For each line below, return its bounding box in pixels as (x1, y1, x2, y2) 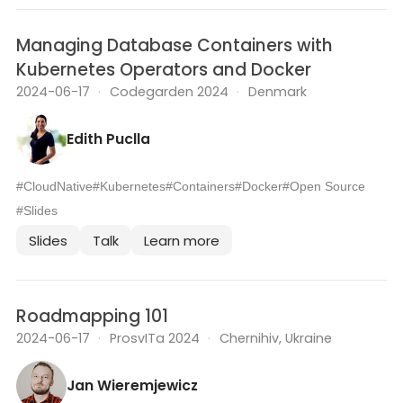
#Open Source (282, 180, 365, 194)
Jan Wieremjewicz (67, 374, 198, 396)
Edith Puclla (67, 128, 150, 149)
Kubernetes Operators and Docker (16, 58, 311, 83)
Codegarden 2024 (109, 83, 228, 102)
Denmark (247, 83, 307, 102)
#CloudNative (16, 180, 93, 194)
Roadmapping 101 (16, 304, 168, 329)
